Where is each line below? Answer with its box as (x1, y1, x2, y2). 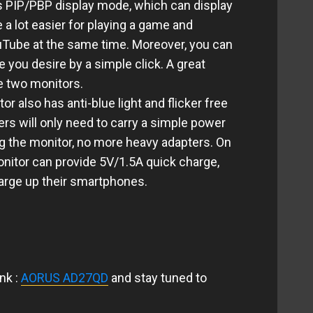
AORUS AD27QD (21, 270, 108, 285)
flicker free (168, 96, 228, 110)
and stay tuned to (108, 270, 207, 285)
